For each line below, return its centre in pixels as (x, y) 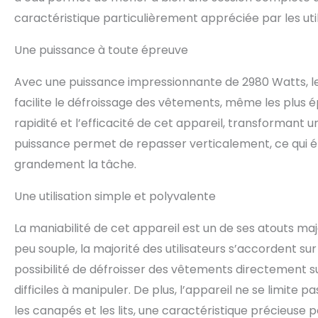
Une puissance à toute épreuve (101, 50)
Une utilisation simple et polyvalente (115, 197)
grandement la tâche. (75, 165)
